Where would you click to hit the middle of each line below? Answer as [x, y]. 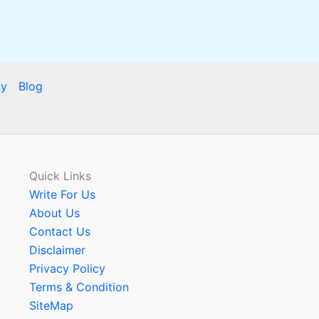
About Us [54, 213]
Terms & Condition [79, 287]
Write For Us [62, 194]
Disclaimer [57, 250]
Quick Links [60, 176]
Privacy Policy [67, 268]
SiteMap [51, 305]
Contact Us [59, 231]
